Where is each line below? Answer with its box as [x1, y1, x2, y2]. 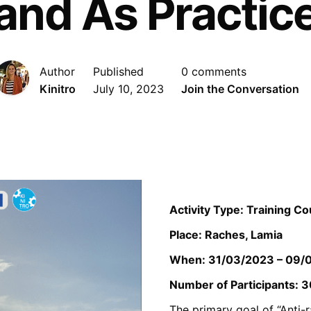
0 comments [181, 64, 246, 78]
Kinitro [40, 81, 76, 96]
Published [93, 64, 144, 78]
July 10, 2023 [93, 81, 164, 96]
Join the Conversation [181, 81, 299, 96]
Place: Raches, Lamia [169, 228, 283, 242]
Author [40, 64, 75, 78]
